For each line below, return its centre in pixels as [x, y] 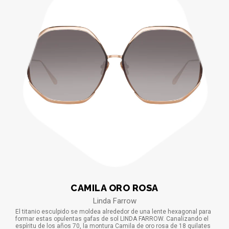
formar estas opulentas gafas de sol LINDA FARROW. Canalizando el [112, 219]
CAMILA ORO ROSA [114, 188]
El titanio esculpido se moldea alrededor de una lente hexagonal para [113, 211]
